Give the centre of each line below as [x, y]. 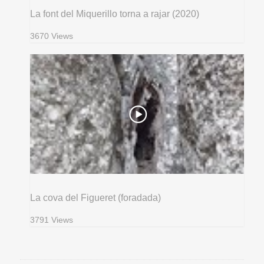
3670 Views [52, 36]
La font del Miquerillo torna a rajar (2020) [115, 14]
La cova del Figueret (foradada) [96, 198]
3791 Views [52, 220]
